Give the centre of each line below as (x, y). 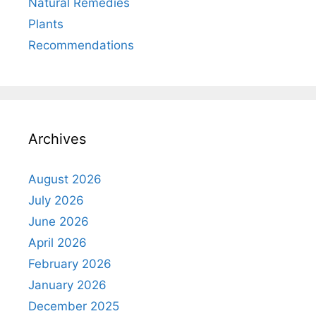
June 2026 (59, 222)
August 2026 (65, 180)
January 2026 (67, 285)
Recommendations (81, 45)
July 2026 (56, 201)
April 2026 (57, 243)
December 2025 (74, 306)
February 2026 (70, 264)
